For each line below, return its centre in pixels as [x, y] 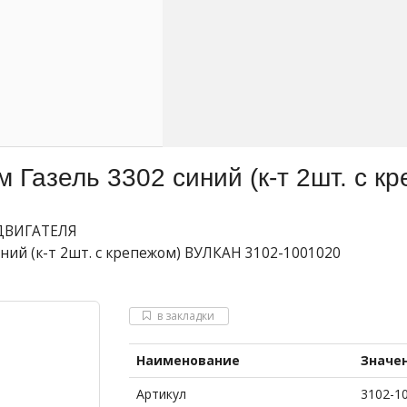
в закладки [186, 316]
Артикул [161, 394]
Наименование [188, 360]
